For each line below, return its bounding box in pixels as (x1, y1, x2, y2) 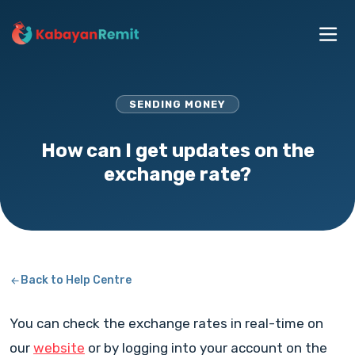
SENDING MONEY (128, 98, 227, 110)
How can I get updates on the (40, 139, 315, 162)
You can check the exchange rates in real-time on (10, 315, 323, 331)
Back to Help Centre (21, 273, 132, 287)
